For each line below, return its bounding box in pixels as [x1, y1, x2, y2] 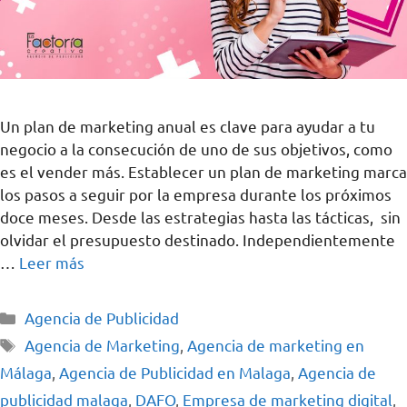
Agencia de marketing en [187, 335, 365, 355]
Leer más [19, 253, 84, 273]
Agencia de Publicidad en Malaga [59, 362, 291, 382]
